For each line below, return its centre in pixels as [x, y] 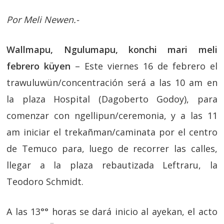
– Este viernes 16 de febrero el [146, 66]
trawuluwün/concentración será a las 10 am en [112, 82]
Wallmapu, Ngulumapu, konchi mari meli [112, 49]
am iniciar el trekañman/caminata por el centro [112, 132]
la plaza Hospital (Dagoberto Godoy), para [112, 99]
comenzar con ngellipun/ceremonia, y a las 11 [112, 115]
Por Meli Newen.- [43, 19]
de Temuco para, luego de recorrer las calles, [112, 148]
